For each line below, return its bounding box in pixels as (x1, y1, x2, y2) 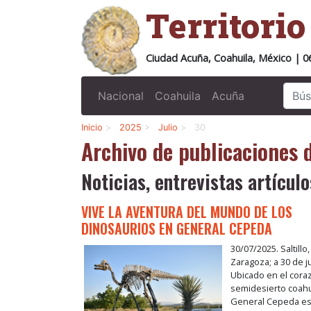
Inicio (81, 122, 103, 133)
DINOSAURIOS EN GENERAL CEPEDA (81, 218, 272, 239)
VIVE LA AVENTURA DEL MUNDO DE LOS (81, 201, 292, 223)
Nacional (98, 89, 144, 103)
